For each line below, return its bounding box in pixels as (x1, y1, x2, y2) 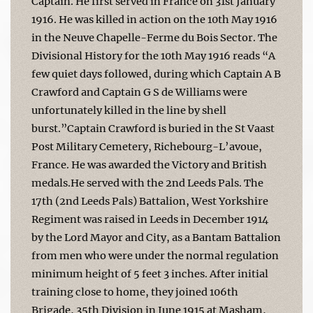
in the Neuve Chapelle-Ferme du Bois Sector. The (31, 31, 277, 44)
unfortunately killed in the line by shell (31, 103, 226, 117)
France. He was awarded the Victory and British (31, 158, 267, 171)
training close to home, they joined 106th (31, 285, 238, 298)
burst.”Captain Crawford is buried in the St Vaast (31, 122, 275, 135)
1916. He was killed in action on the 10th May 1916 (31, 13, 277, 26)
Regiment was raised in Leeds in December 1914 (31, 212, 268, 226)
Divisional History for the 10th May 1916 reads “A (31, 49, 275, 62)
